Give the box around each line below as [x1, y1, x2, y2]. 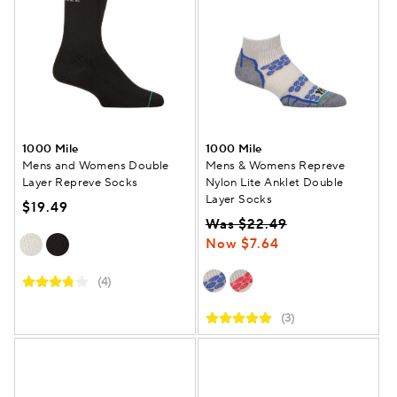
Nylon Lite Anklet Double [205, 175, 344, 190]
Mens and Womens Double [22, 158, 169, 173]
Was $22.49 [205, 215, 287, 233]
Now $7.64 [205, 235, 279, 253]
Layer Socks [205, 191, 273, 206]
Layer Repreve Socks [22, 175, 138, 190]
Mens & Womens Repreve [205, 158, 346, 173]
